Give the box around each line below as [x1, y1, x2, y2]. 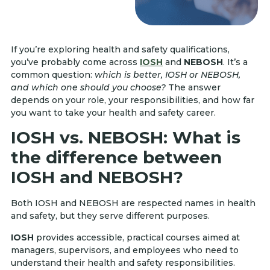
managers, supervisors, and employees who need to [11, 244, 239, 256]
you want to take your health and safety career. [11, 107, 216, 118]
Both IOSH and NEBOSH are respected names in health [11, 198, 256, 209]
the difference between [11, 147, 222, 168]
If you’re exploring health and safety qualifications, [11, 44, 230, 55]
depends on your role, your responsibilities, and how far [11, 95, 254, 105]
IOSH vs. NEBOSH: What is [11, 127, 240, 148]
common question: [11, 69, 95, 80]
